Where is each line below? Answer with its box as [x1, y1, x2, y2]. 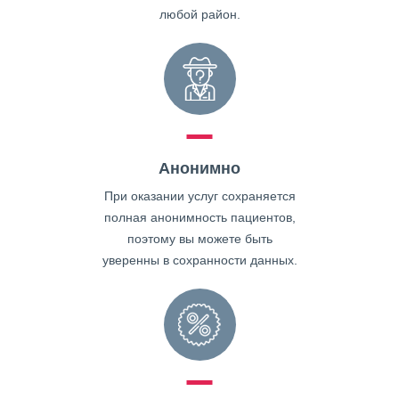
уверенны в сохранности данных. [102, 253, 297, 267]
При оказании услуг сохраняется [103, 189, 296, 203]
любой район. [159, 7, 240, 21]
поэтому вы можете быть [126, 232, 273, 246]
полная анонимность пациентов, [103, 210, 296, 224]
